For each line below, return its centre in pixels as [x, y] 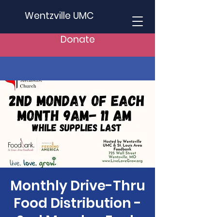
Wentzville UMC [59, 16]
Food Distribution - [77, 203]
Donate [77, 39]
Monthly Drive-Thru [77, 186]
